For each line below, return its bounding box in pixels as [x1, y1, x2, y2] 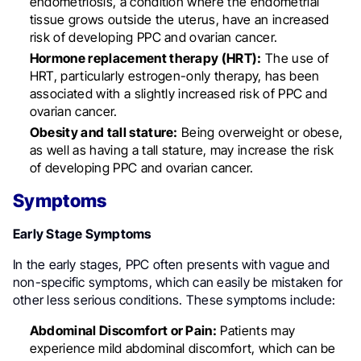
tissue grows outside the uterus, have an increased [29, 10, 330, 27]
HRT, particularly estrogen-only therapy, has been [29, 67, 320, 84]
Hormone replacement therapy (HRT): [29, 49, 262, 66]
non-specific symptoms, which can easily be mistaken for [13, 273, 343, 290]
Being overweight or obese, [177, 123, 343, 140]
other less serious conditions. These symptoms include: [13, 291, 336, 308]
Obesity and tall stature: [29, 123, 178, 140]
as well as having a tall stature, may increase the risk [29, 141, 334, 158]
